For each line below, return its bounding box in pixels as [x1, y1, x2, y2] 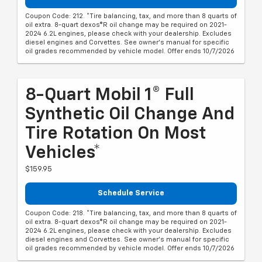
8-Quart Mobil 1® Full [25, 87, 194, 105]
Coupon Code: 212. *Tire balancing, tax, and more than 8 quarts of [25, 13, 237, 20]
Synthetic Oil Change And [25, 106, 235, 124]
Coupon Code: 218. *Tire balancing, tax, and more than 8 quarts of [25, 209, 237, 216]
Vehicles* [25, 144, 101, 163]
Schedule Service [98, 189, 164, 198]
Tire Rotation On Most [25, 125, 206, 143]
